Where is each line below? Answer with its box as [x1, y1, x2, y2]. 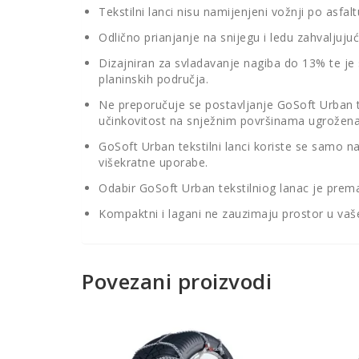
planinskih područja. [99, 71, 208, 87]
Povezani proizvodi [82, 267, 272, 296]
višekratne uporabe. [99, 155, 208, 171]
